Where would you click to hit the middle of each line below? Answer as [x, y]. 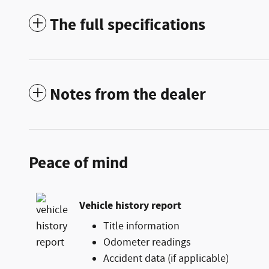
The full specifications [128, 26]
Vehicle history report [130, 205]
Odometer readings [147, 243]
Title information [141, 227]
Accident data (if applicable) [166, 259]
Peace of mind [78, 164]
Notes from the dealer [128, 95]
